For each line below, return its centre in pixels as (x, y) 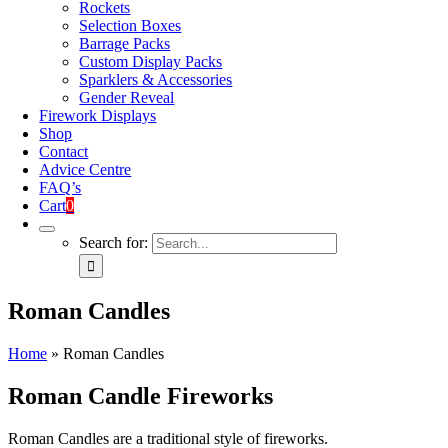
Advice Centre (85, 169)
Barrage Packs (125, 43)
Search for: (114, 242)
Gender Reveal (127, 97)
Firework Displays (98, 115)
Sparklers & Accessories (156, 79)
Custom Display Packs (151, 61)
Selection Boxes (130, 25)
